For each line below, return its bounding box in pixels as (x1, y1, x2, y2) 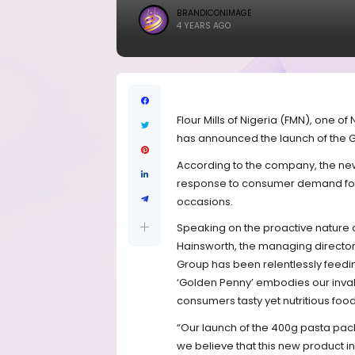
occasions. (177, 193, 233, 209)
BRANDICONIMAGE (177, 7, 252, 19)
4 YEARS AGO (177, 20, 231, 32)
